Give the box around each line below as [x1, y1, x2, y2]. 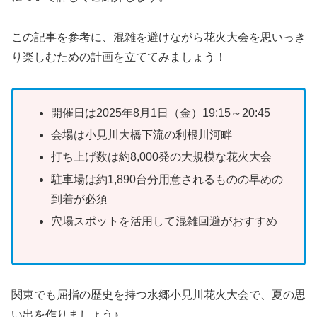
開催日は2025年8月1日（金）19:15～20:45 [51, 107, 271, 120]
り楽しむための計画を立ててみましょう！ [11, 51, 226, 64]
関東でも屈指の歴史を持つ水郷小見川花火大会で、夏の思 [11, 289, 306, 301]
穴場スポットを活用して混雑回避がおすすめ [51, 214, 278, 227]
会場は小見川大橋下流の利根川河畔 [51, 129, 233, 142]
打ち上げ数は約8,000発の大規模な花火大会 [51, 151, 272, 163]
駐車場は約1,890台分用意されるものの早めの [51, 173, 284, 185]
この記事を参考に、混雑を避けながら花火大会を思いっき [11, 31, 306, 44]
